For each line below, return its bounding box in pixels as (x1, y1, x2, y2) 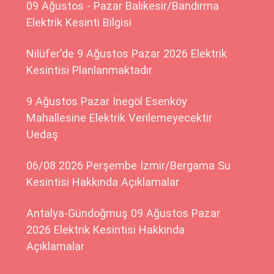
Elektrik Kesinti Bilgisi (26, 15, 132, 29)
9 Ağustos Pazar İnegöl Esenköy (26, 94, 188, 108)
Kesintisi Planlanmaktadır (26, 63, 153, 76)
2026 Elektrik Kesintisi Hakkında (26, 223, 185, 236)
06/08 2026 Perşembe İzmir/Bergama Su (26, 158, 231, 172)
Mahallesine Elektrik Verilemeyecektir (26, 111, 213, 124)
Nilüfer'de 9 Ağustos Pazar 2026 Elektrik (26, 46, 228, 60)
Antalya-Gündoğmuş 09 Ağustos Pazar (26, 206, 221, 220)
